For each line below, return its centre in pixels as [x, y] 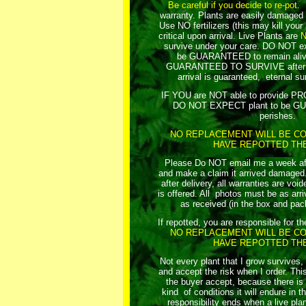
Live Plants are [269, 36]
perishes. [277, 116]
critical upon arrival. [197, 36]
